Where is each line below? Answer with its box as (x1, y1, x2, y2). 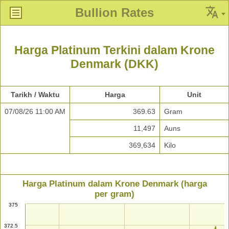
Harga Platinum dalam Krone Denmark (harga (22, 179, 208, 189)
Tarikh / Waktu (10, 90, 60, 99)
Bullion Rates (75, 6, 154, 19)
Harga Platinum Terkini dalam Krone (14, 43, 215, 57)
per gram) (95, 189, 134, 199)
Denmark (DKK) (71, 57, 158, 71)
